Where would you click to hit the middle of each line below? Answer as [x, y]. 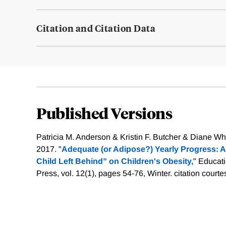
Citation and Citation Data [96, 28]
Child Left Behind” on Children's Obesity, [115, 161]
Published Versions [104, 113]
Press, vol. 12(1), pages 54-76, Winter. [105, 174]
